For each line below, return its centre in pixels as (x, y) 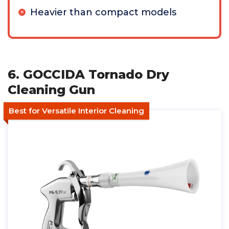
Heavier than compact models (103, 12)
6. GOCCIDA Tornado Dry (88, 74)
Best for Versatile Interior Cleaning (76, 111)
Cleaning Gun (51, 90)
